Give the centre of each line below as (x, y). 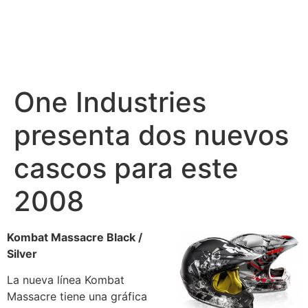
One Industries (110, 102)
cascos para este (126, 168)
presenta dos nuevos (151, 135)
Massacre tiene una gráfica (77, 297)
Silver (22, 254)
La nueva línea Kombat (66, 280)
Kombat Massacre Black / (75, 237)
